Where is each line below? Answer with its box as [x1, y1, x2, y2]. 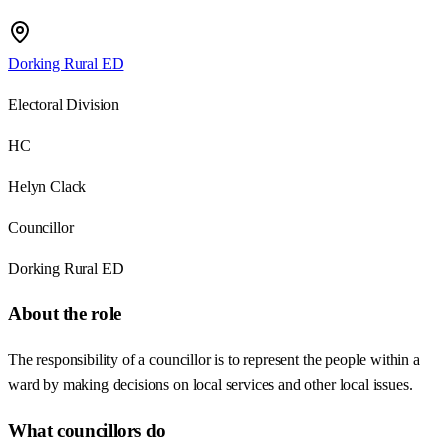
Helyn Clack [8, 177, 87, 195]
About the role [8, 303, 121, 325]
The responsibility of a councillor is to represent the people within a [8, 351, 420, 369]
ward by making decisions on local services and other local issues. [8, 376, 413, 394]
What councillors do [8, 419, 166, 441]
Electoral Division [8, 95, 120, 113]
